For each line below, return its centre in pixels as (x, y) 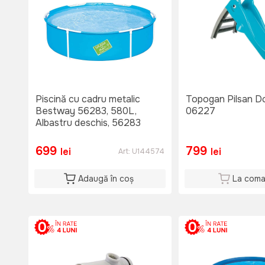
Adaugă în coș (106, 179)
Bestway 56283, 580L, (86, 111)
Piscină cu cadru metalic (88, 99)
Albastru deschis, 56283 (88, 123)
